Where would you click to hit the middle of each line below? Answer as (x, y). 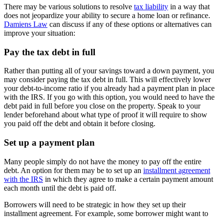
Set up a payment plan (49, 143)
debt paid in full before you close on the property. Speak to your (102, 106)
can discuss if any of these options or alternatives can (130, 24)
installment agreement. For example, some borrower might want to (106, 213)
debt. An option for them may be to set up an (74, 170)
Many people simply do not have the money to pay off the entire (103, 161)
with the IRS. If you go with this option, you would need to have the (109, 97)
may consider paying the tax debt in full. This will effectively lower (107, 80)
